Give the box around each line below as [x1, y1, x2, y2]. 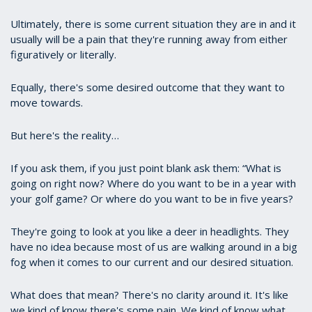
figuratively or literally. [10, 47, 116, 62]
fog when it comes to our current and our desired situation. [10, 255, 296, 270]
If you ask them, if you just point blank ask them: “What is [10, 161, 281, 175]
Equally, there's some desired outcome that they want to [10, 80, 285, 95]
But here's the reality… [10, 128, 119, 143]
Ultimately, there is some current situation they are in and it [10, 17, 296, 31]
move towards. [10, 95, 86, 110]
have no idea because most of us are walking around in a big [10, 240, 297, 254]
